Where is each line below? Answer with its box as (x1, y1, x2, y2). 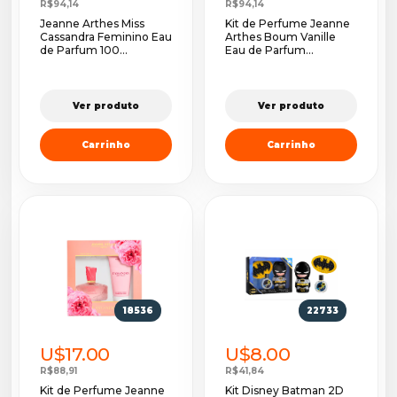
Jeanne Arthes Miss (40, 17, 144, 31)
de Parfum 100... (40, 43, 128, 58)
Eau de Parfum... (225, 43, 314, 58)
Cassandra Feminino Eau (40, 30, 172, 44)
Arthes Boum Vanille (225, 30, 336, 44)
